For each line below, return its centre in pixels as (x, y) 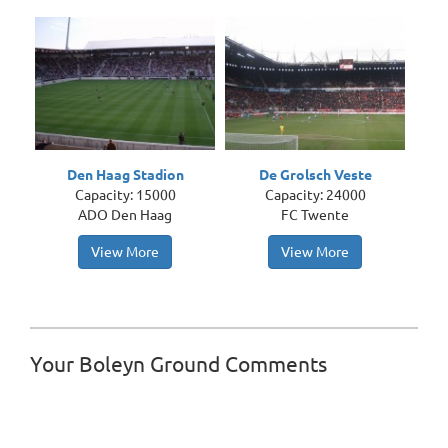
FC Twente (315, 215)
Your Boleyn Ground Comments (178, 364)
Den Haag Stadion (125, 175)
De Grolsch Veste (315, 175)
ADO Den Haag (125, 215)
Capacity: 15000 (125, 195)
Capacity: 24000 (315, 195)
